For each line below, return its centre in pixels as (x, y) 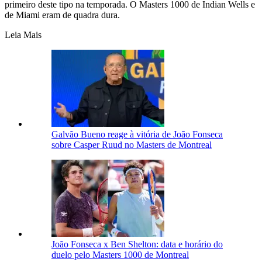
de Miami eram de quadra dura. (62, 15)
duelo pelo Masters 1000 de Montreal (120, 254)
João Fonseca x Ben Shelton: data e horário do (137, 244)
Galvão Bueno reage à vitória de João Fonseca (137, 134)
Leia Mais (23, 35)
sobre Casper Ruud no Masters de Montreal (132, 144)
